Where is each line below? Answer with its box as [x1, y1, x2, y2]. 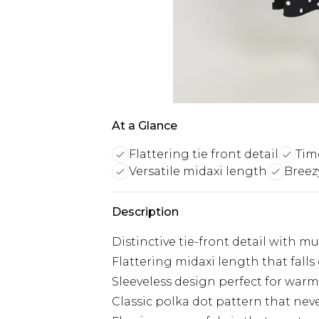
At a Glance [112, 119, 177, 132]
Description [112, 205, 179, 219]
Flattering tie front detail [129, 147, 278, 161]
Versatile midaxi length [129, 164, 267, 178]
